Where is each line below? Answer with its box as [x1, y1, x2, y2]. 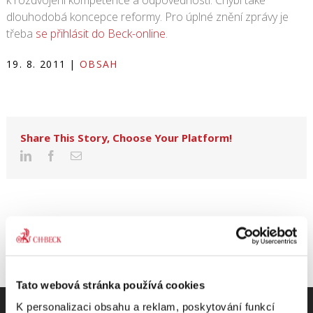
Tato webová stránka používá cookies [16, 279, 205, 291]
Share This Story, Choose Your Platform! [20, 131, 232, 145]
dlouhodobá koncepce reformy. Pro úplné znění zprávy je [6, 9, 289, 24]
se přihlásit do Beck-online [35, 26, 166, 41]
